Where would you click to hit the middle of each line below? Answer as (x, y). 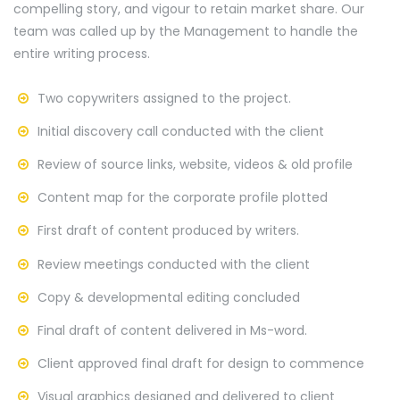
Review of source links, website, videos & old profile (195, 165)
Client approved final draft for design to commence (201, 364)
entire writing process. (82, 54)
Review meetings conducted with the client (174, 265)
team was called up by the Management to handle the (186, 32)
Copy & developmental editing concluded (169, 298)
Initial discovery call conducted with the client (181, 132)
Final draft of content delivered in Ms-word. (172, 331)
